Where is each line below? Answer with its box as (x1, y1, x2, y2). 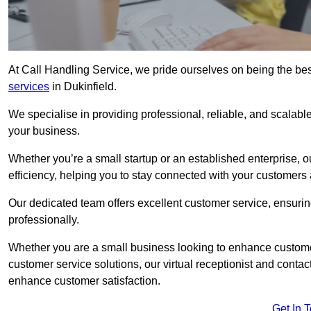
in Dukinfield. (49, 81, 117, 93)
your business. (8, 125, 80, 137)
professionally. (8, 214, 79, 226)
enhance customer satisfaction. (8, 275, 160, 287)
